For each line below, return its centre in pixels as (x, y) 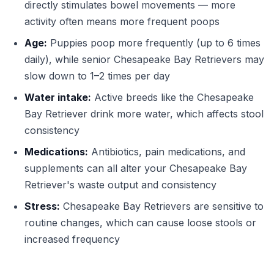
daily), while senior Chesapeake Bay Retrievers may (144, 59)
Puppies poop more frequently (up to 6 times (154, 43)
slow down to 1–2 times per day (97, 76)
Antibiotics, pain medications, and (167, 152)
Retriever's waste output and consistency (120, 185)
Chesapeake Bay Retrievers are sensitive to (162, 206)
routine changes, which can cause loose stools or (140, 223)
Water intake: (58, 97)
